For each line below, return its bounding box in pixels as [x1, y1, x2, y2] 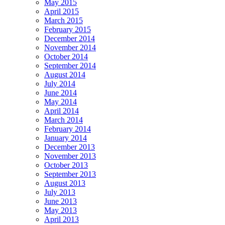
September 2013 [44, 169, 96, 178]
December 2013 [44, 142, 95, 151]
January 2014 [44, 133, 87, 142]
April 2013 [44, 214, 79, 223]
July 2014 [44, 79, 75, 88]
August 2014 [44, 70, 85, 79]
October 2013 [44, 160, 88, 169]
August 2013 [44, 178, 85, 187]
